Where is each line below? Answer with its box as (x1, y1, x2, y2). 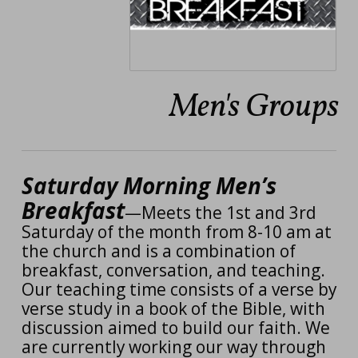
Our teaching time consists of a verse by (21, 278, 336, 301)
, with (281, 297, 325, 320)
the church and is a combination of (21, 240, 296, 263)
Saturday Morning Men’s (21, 170, 276, 201)
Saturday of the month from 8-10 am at (21, 221, 332, 244)
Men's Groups (169, 85, 339, 131)
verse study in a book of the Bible (21, 297, 282, 320)
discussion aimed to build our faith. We (21, 316, 330, 340)
